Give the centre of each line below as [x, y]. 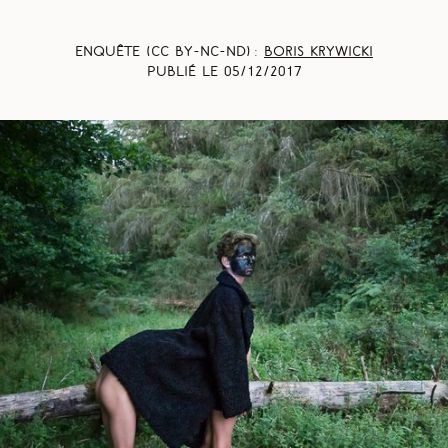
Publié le [185, 73]
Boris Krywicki [318, 53]
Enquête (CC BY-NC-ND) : [169, 53]
